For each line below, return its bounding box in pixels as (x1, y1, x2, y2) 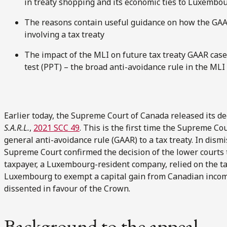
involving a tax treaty (24, 28, 104, 40)
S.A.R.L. (4, 122, 29, 133)
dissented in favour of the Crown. (4, 182, 130, 194)
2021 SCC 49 (33, 122, 80, 133)
